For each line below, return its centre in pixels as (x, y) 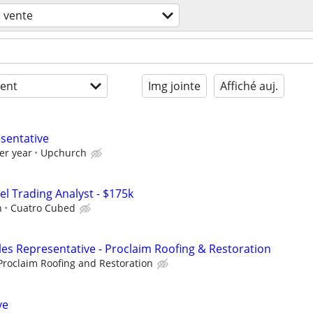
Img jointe (174, 86)
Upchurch (64, 153)
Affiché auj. (249, 86)
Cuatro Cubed (43, 208)
